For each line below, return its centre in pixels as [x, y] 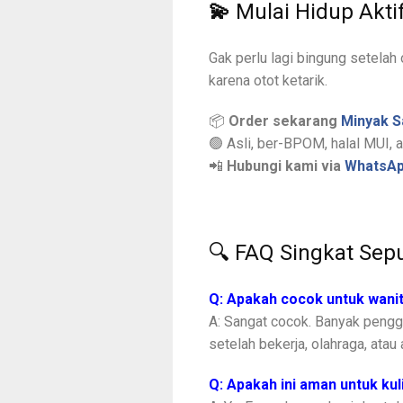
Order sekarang [285, 121]
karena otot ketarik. [268, 81]
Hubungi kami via [286, 166]
